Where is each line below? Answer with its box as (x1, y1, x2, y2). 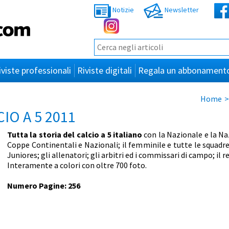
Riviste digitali (77, 64, 132, 76)
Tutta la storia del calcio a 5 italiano (7, 129, 142, 140)
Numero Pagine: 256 (7, 180, 80, 191)
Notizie (111, 5, 134, 15)
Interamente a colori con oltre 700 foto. (7, 160, 147, 171)
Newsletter (163, 5, 199, 15)
